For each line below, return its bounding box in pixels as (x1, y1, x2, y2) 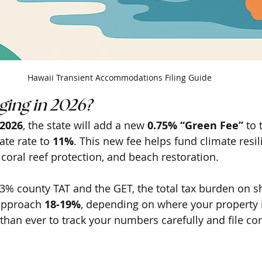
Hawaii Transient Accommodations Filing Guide (27, 71, 212, 83)
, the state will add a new (23, 118, 147, 132)
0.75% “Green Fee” (147, 118, 243, 133)
